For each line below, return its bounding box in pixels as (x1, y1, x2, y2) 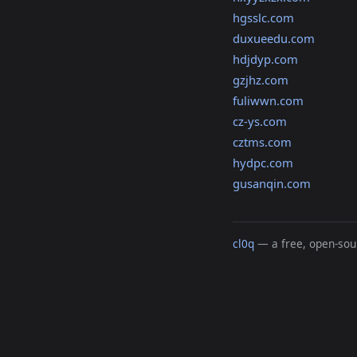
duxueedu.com (233, 30, 315, 47)
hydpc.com (233, 155, 293, 171)
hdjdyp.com (233, 51, 298, 68)
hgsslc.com (233, 10, 294, 26)
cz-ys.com (233, 113, 287, 130)
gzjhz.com (233, 72, 288, 88)
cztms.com (233, 134, 292, 151)
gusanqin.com (233, 175, 311, 192)
